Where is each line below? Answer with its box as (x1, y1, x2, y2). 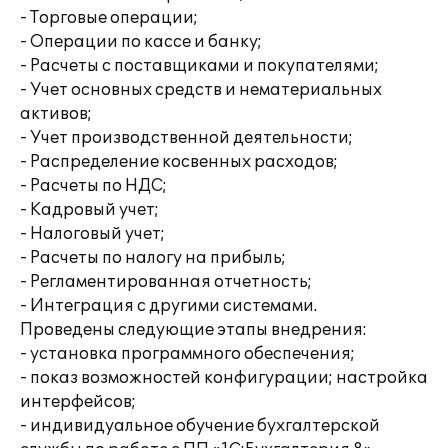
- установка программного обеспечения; (20, 344, 355, 364)
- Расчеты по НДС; (20, 176, 167, 196)
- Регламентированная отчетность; (20, 272, 312, 292)
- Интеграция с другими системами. (20, 296, 317, 316)
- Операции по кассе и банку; (20, 32, 262, 52)
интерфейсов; (20, 392, 136, 412)
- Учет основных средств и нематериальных (20, 80, 382, 100)
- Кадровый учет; (20, 200, 159, 220)
